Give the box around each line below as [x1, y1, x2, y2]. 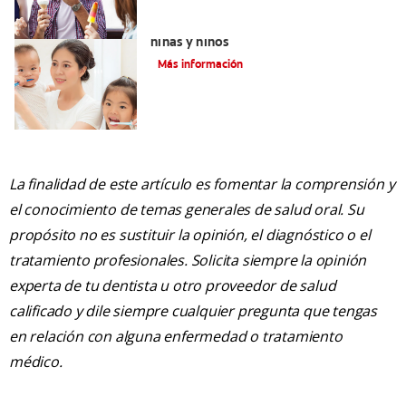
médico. [9, 352, 63, 372]
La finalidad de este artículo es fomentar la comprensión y [9, 174, 395, 195]
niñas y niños [150, 34, 229, 51]
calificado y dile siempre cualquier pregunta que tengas [9, 301, 377, 322]
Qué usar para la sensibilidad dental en [150, 17, 389, 34]
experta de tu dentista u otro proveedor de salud [9, 275, 336, 296]
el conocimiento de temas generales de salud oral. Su [9, 199, 364, 220]
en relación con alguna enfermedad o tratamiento [9, 326, 343, 347]
